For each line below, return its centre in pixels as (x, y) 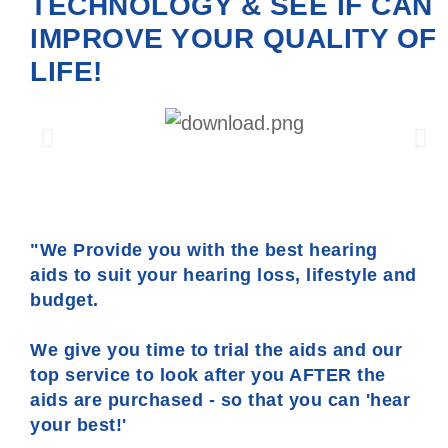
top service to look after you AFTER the (208, 375)
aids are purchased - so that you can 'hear (220, 400)
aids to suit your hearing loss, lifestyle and (223, 275)
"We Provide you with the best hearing (204, 250)
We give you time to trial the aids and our (216, 350)
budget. (64, 300)
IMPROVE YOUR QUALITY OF (233, 39)
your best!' (78, 425)
